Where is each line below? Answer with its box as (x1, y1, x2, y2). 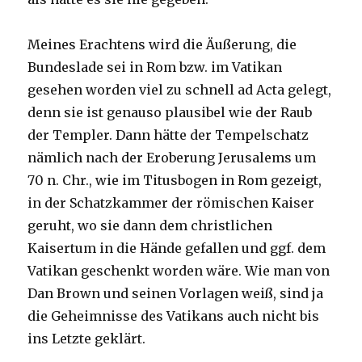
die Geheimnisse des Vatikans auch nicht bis (27, 308, 320, 325)
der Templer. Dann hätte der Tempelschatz (27, 127, 309, 144)
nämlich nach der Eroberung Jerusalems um (27, 149, 317, 166)
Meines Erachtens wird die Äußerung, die (27, 36, 297, 53)
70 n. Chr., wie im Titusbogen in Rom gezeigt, (27, 172, 322, 189)
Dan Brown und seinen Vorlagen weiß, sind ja (27, 285, 324, 302)
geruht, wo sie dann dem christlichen (27, 217, 273, 234)
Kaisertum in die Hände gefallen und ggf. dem (27, 240, 326, 257)
